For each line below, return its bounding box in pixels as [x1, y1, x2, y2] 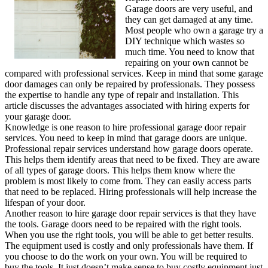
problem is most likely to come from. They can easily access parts [5, 176, 251, 187]
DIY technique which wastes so [125, 36, 245, 47]
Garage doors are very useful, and [125, 4, 252, 14]
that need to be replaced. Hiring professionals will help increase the [5, 187, 257, 197]
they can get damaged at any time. [125, 14, 253, 25]
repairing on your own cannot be [125, 57, 248, 68]
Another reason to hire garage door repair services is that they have [5, 208, 256, 219]
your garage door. [5, 111, 71, 122]
